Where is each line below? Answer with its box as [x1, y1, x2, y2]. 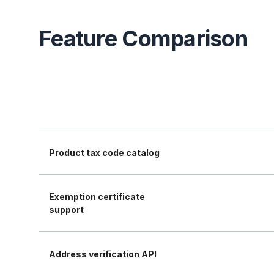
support [49, 204, 84, 215]
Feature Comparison [39, 25, 248, 52]
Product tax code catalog [49, 147, 160, 158]
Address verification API [49, 248, 157, 259]
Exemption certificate [49, 191, 145, 202]
